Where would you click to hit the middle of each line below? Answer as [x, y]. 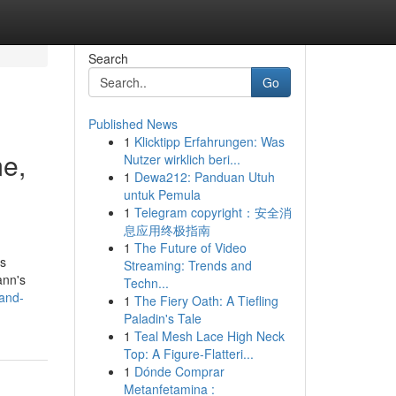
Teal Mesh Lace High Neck [209, 336]
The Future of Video [190, 247]
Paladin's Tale [162, 318]
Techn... [146, 283]
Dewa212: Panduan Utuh [204, 177]
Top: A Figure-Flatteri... [188, 354]
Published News [133, 124]
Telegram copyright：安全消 [213, 212]
